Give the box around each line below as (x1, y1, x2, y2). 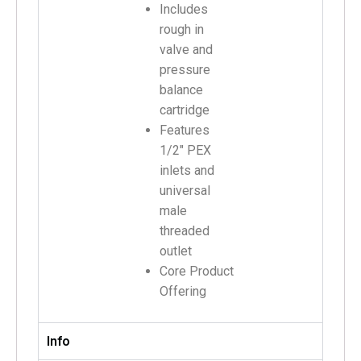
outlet (160, 243, 192, 259)
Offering (160, 283, 206, 299)
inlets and (160, 162, 214, 178)
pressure (160, 61, 210, 77)
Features (160, 122, 210, 138)
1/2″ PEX (160, 142, 211, 158)
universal (160, 182, 210, 198)
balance (160, 81, 203, 98)
